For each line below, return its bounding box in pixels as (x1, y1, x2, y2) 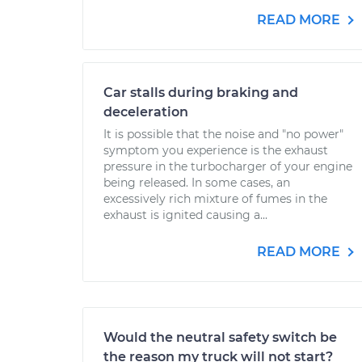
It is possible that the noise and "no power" (103, 127, 343, 141)
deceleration (103, 104, 188, 120)
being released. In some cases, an (103, 175, 290, 190)
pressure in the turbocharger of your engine (103, 159, 352, 174)
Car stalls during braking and (103, 85, 298, 100)
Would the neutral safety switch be (103, 330, 337, 345)
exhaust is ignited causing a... (103, 208, 267, 222)
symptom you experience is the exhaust (103, 143, 328, 158)
